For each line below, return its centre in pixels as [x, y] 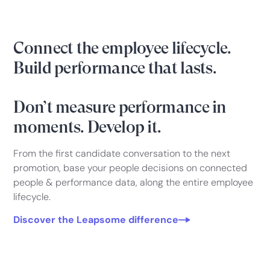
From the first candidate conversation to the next [122, 154]
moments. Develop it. [87, 127]
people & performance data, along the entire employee [133, 183]
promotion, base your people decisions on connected [130, 168]
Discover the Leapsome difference [96, 220]
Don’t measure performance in [120, 107]
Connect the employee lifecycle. [122, 48]
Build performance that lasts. [115, 68]
